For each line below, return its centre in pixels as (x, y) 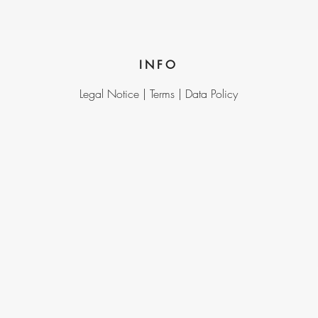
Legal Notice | (115, 94)
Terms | (168, 94)
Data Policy (212, 94)
